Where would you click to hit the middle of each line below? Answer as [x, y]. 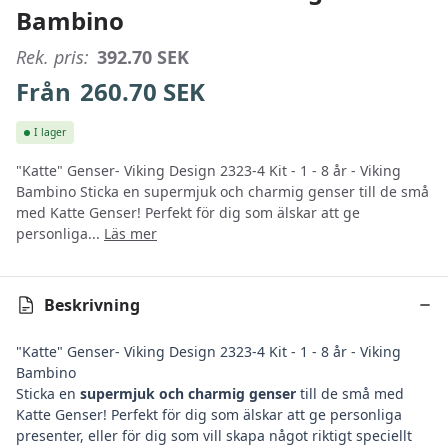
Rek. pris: [52, 56]
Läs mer [130, 234]
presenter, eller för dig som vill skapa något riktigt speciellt [214, 436]
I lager [50, 132]
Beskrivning [92, 305]
